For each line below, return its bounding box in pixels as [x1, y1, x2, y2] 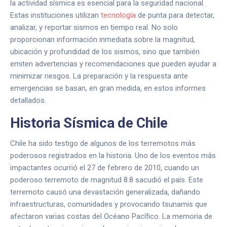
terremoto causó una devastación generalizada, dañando [10, 187, 200, 197]
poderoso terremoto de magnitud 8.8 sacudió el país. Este [10, 175, 203, 184]
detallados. [10, 96, 46, 105]
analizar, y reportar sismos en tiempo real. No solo [10, 23, 178, 32]
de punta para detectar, [136, 11, 214, 20]
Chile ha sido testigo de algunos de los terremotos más [10, 139, 196, 148]
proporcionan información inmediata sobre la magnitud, [10, 35, 195, 44]
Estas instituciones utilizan [10, 11, 101, 20]
